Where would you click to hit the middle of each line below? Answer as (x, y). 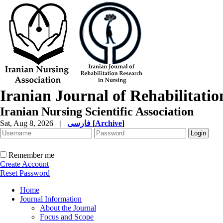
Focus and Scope (67, 217)
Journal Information (51, 199)
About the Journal (68, 208)
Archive (109, 123)
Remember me (31, 155)
